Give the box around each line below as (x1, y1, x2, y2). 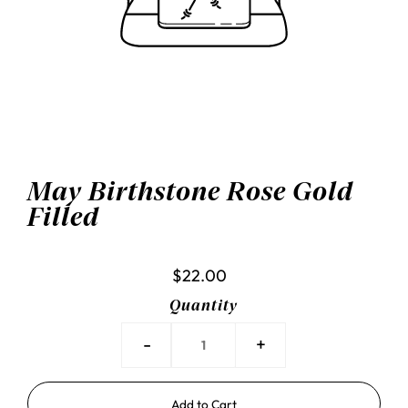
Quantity (169, 297, 239, 315)
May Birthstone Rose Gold (27, 177, 354, 207)
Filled (27, 202, 100, 232)
